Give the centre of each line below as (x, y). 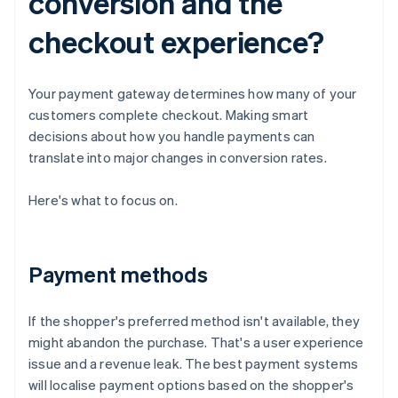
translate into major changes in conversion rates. (178, 158)
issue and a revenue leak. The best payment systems (194, 364)
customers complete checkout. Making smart (169, 115)
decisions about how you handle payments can (172, 136)
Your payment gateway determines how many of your (193, 94)
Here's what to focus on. (103, 200)
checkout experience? (176, 42)
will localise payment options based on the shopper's (191, 385)
